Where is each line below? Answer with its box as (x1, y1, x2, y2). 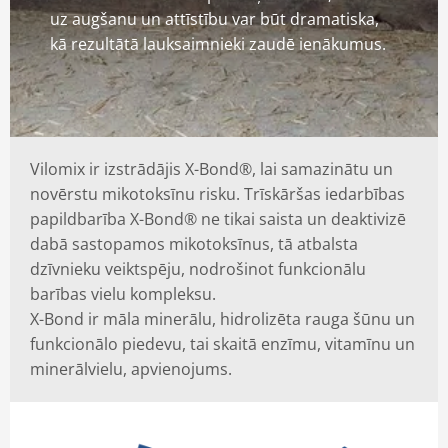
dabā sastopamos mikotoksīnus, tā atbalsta (30, 233, 358, 255)
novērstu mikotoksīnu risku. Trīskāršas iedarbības (30, 183, 405, 205)
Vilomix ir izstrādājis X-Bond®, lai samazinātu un (30, 158, 393, 180)
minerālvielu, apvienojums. (30, 358, 232, 380)
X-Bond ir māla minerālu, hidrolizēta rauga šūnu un (30, 308, 415, 330)
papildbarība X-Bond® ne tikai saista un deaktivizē (30, 208, 406, 230)
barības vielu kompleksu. (30, 283, 220, 305)
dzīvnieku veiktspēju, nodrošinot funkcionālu (30, 258, 366, 280)
